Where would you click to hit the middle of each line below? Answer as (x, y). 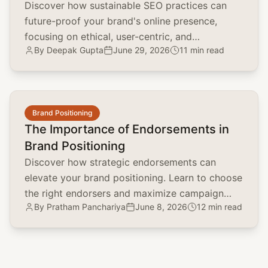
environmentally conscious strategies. (110, 52)
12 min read (220, 207)
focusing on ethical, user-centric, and (108, 37)
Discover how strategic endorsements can (120, 162)
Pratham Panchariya (85, 207)
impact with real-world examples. (100, 209)
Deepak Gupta (74, 50)
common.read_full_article (67, 98)
